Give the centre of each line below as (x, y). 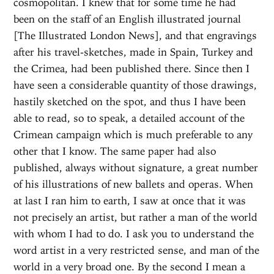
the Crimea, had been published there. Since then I (132, 68)
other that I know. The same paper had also (115, 151)
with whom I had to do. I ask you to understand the (134, 233)
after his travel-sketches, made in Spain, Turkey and (134, 52)
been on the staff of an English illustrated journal (128, 19)
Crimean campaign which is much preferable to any (133, 134)
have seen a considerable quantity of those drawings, (135, 85)
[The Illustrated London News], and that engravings (135, 35)
